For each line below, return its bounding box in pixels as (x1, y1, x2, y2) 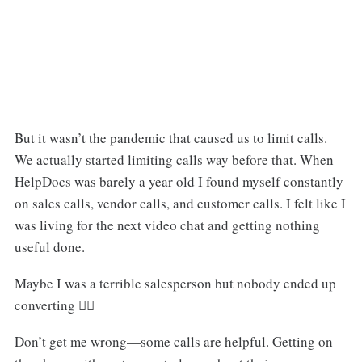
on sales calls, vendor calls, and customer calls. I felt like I (14, 194, 346, 213)
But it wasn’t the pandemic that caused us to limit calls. (14, 128, 327, 148)
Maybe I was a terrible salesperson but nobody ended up (14, 273, 336, 293)
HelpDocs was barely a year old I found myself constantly (14, 172, 343, 192)
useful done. (14, 238, 85, 257)
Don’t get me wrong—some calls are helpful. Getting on (14, 331, 333, 351)
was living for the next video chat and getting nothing (14, 216, 320, 235)
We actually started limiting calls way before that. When (14, 150, 334, 170)
